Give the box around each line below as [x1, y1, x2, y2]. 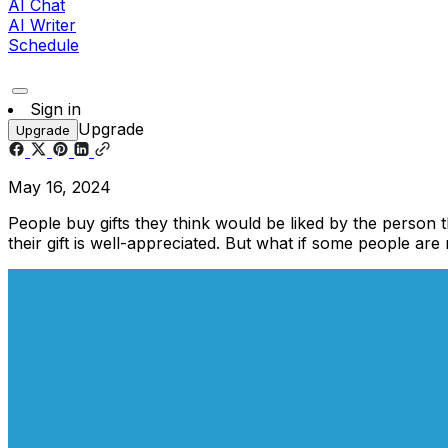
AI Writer [8, 14, 76, 35]
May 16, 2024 [8, 176, 111, 197]
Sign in [30, 98, 81, 119]
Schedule [8, 34, 79, 55]
